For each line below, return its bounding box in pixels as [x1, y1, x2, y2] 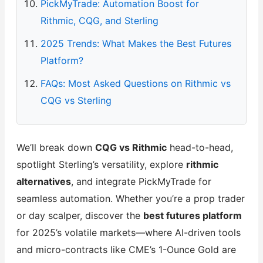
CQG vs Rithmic [95, 141, 167, 153]
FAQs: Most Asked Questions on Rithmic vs [40, 77, 231, 89]
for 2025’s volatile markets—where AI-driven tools [16, 226, 241, 238]
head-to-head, [166, 141, 233, 153]
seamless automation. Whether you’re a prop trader [16, 192, 245, 204]
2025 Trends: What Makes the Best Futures [40, 37, 231, 49]
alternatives [16, 175, 71, 187]
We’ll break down [16, 141, 95, 153]
